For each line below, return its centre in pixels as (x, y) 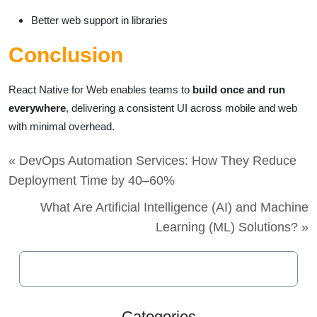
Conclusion (66, 55)
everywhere (37, 108)
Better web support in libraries (99, 20)
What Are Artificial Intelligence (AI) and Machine (174, 207)
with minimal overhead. (62, 126)
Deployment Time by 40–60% (92, 180)
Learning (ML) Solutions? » (232, 227)
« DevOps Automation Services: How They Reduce (152, 161)
